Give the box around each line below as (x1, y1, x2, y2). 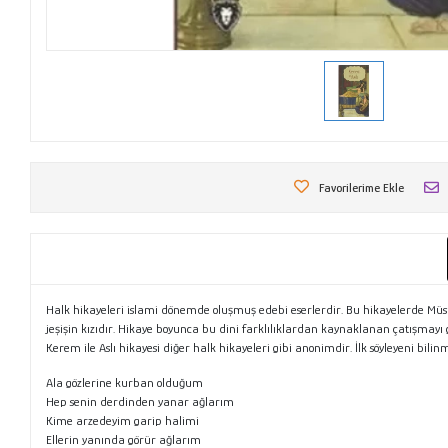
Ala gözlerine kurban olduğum (46, 374, 204, 390)
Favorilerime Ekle (319, 179, 405, 195)
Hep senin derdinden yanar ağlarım (46, 393, 235, 409)
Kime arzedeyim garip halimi (46, 412, 200, 428)
